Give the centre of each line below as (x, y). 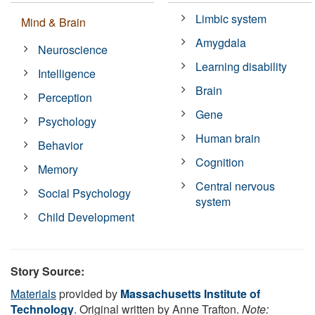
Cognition (220, 162)
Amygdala (221, 42)
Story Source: (47, 271)
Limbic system (231, 18)
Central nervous (236, 186)
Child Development (86, 217)
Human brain (228, 138)
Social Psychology (85, 193)
